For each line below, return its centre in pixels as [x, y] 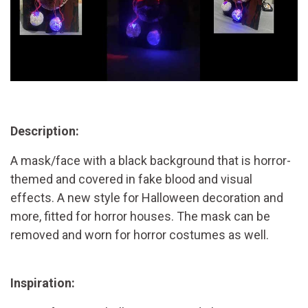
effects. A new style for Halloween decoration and [147, 197]
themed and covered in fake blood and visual [131, 179]
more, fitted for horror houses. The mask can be [140, 216]
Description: [45, 131]
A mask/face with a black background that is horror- [151, 160]
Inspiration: [43, 283]
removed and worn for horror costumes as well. [140, 234]
